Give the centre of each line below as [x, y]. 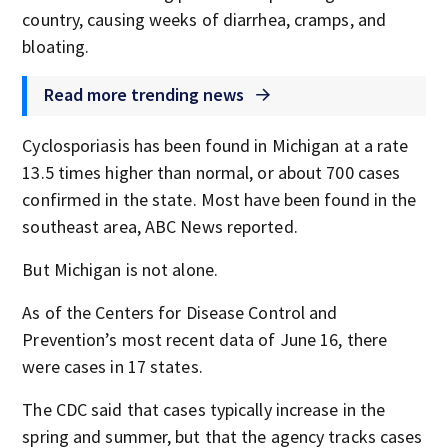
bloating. [56, 46]
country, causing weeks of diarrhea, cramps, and [204, 19]
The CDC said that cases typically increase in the [204, 409]
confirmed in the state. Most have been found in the [219, 199]
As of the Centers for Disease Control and [180, 312]
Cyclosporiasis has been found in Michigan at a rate [215, 145]
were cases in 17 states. [112, 366]
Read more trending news [146, 94]
